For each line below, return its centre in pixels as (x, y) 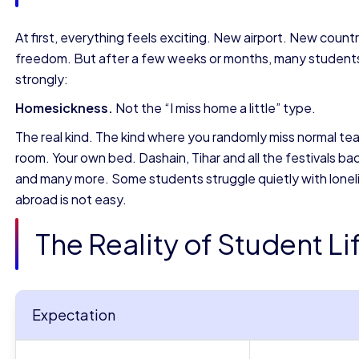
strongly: (42, 79)
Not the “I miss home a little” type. (216, 108)
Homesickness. (65, 108)
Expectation (74, 315)
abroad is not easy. (71, 199)
